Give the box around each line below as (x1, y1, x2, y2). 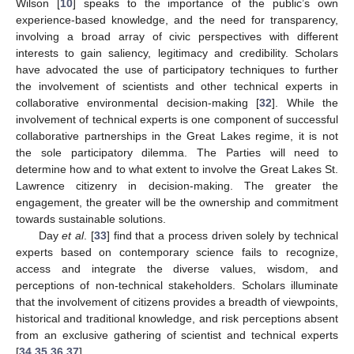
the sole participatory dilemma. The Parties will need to (16, 146, 338, 160)
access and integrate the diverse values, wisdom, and (16, 262, 338, 276)
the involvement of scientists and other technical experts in (16, 80, 338, 93)
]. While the (272, 96, 339, 110)
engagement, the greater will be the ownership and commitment (16, 196, 338, 209)
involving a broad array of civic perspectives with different (16, 30, 338, 43)
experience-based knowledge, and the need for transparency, (16, 13, 338, 27)
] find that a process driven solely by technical (106, 229, 339, 243)
